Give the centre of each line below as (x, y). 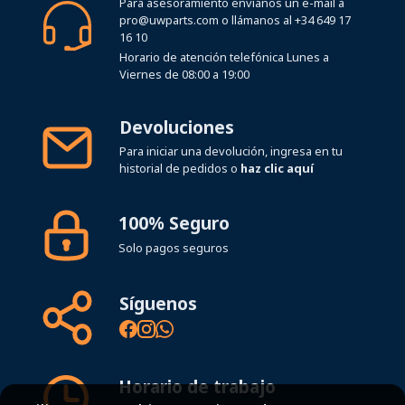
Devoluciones (177, 127)
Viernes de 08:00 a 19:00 (184, 74)
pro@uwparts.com (169, 19)
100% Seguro (174, 223)
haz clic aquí (278, 169)
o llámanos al (256, 19)
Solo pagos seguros (173, 247)
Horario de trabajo (197, 386)
